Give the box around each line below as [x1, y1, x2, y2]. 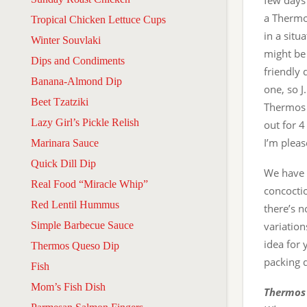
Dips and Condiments [31, 54, 125, 66]
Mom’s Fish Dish [31, 280, 106, 293]
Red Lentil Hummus [31, 198, 119, 210]
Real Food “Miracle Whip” [31, 177, 148, 190]
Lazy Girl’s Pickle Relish [31, 116, 139, 128]
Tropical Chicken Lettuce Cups [31, 13, 166, 25]
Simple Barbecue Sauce [31, 219, 134, 231]
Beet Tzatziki [31, 95, 88, 108]
